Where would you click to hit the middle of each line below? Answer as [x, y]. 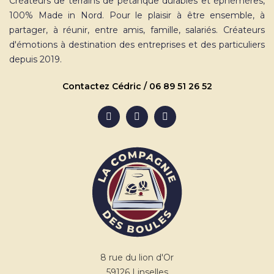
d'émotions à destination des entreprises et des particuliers [137, 45]
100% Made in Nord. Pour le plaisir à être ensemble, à [137, 15]
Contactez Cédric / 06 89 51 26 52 [137, 86]
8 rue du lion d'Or [137, 257]
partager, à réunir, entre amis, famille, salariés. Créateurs [137, 30]
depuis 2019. [35, 59]
